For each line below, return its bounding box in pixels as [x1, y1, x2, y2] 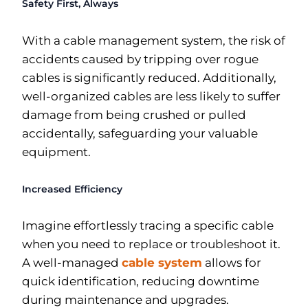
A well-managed [22, 256, 122, 270]
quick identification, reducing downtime [22, 274, 259, 289]
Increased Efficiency [22, 182, 122, 195]
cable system [122, 256, 202, 270]
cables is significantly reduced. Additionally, [22, 70, 276, 85]
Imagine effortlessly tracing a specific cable [22, 219, 274, 233]
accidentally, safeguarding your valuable [22, 126, 258, 140]
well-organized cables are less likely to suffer [22, 89, 280, 103]
